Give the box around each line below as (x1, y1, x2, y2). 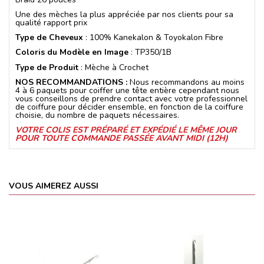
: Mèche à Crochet (78, 61, 148, 73)
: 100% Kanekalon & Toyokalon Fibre (83, 32, 223, 44)
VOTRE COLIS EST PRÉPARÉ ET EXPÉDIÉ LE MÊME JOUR (15, 124, 237, 136)
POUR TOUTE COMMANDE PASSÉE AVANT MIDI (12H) (15, 132, 228, 144)
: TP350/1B (128, 47, 171, 58)
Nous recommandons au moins (130, 76, 245, 88)
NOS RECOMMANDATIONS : (15, 76, 130, 88)
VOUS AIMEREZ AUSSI (9, 180, 98, 192)
